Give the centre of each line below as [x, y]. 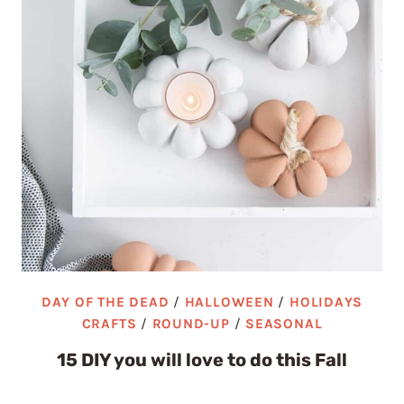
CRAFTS [109, 324]
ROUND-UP [191, 324]
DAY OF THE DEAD [105, 302]
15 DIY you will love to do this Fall [202, 360]
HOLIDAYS [326, 302]
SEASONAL [284, 324]
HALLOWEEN [229, 302]
